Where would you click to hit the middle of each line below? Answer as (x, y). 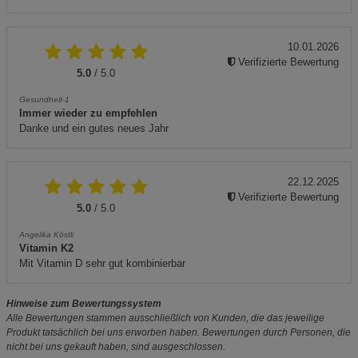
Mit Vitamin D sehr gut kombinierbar (102, 263)
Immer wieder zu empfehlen (88, 113)
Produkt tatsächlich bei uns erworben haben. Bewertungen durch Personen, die (179, 332)
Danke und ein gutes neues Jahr (94, 128)
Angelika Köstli (46, 234)
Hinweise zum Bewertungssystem (84, 303)
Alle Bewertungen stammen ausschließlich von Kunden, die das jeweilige (165, 318)
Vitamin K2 (46, 248)
